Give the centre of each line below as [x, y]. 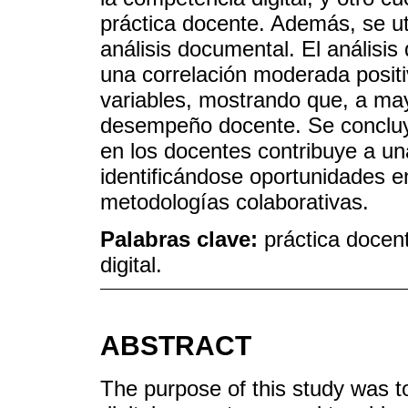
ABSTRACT [176, 346]
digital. [131, 264]
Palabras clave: [182, 239]
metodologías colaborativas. [235, 201]
